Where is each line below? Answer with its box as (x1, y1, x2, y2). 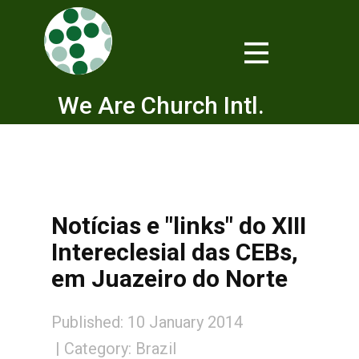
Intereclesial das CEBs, (51, 238, 298, 266)
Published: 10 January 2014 (51, 312, 243, 332)
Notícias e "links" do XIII (51, 212, 306, 240)
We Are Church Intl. (58, 91, 264, 119)
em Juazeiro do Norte (51, 264, 288, 292)
